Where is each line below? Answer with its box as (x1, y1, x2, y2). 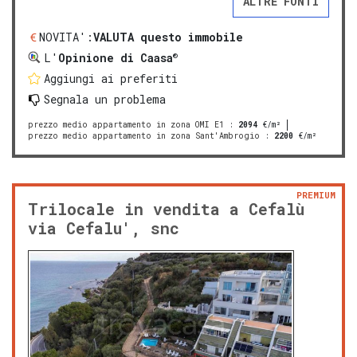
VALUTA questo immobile (93, 29, 243, 45)
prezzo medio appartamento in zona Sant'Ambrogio (28, 131, 260, 141)
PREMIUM (296, 189, 335, 201)
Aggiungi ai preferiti (44, 71, 178, 86)
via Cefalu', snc (28, 218, 179, 238)
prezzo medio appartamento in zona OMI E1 (28, 120, 224, 130)
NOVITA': (39, 29, 93, 45)
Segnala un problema (44, 92, 166, 107)
